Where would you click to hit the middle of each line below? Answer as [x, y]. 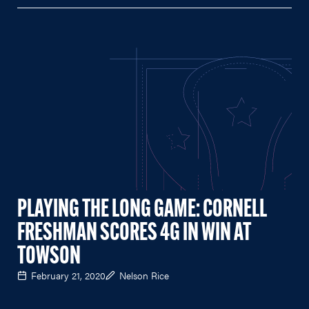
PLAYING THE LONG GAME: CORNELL [142, 210]
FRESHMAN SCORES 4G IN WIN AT [134, 233]
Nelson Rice [144, 275]
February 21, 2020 [68, 275]
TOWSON [49, 257]
